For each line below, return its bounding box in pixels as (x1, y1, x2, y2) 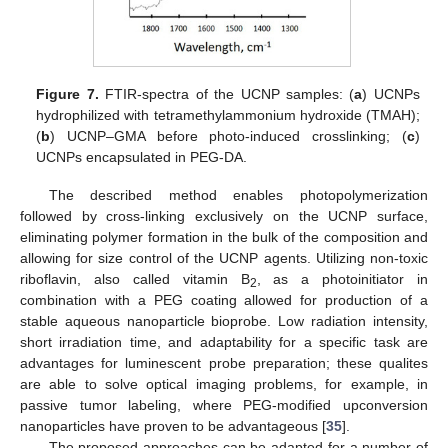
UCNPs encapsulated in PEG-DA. (36, 148, 248, 165)
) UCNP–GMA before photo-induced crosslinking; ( (50, 127, 407, 144)
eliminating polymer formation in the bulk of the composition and (20, 228, 428, 245)
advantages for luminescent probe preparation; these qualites (20, 354, 428, 371)
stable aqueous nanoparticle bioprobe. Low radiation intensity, (20, 312, 428, 329)
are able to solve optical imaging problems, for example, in (20, 375, 428, 392)
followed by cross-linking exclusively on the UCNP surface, (20, 207, 428, 224)
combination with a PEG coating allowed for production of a (20, 291, 428, 308)
